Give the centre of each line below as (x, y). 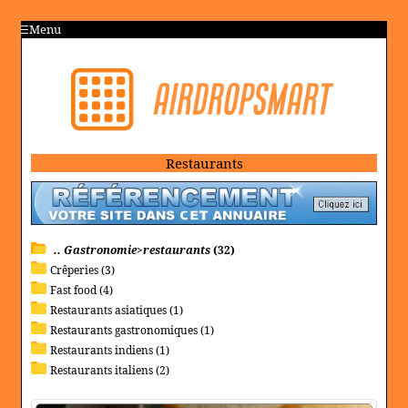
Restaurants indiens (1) (110, 351)
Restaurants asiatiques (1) (117, 311)
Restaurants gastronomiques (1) (132, 331)
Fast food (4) (82, 291)
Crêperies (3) (82, 270)
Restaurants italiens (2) (110, 371)
